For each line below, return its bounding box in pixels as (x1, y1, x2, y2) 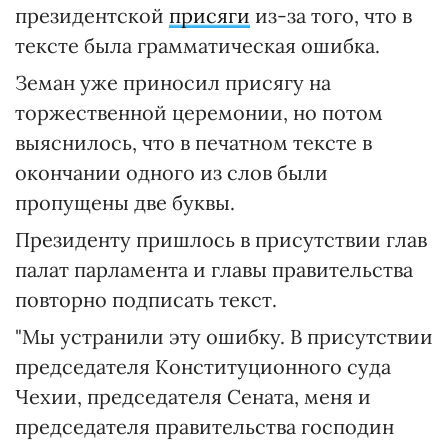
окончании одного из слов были (15, 160, 328, 185)
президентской (15, 3, 169, 28)
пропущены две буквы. (15, 190, 235, 215)
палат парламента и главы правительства (15, 257, 413, 282)
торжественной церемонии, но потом (15, 100, 383, 125)
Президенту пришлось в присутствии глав (15, 227, 427, 252)
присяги (169, 3, 250, 28)
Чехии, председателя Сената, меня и (15, 384, 371, 409)
